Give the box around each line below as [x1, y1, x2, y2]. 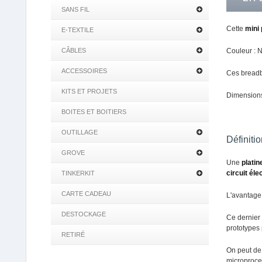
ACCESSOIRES [61, 67, 107, 74]
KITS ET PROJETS [61, 88, 117, 95]
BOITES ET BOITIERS [61, 108, 126, 115]
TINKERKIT [61, 170, 95, 177]
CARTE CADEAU [61, 190, 111, 197]
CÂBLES [61, 47, 86, 54]
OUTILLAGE [61, 129, 98, 136]
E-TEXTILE [61, 26, 94, 33]
